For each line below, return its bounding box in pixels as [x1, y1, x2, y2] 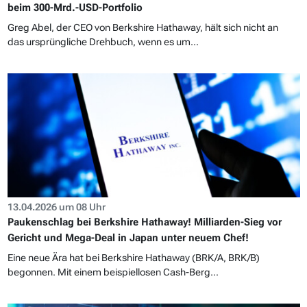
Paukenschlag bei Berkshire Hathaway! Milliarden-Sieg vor [7, 215, 282, 228]
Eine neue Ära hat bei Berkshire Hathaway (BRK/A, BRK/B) [7, 251, 260, 263]
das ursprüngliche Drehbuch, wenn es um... [7, 36, 199, 47]
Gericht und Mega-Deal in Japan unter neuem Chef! [7, 231, 249, 244]
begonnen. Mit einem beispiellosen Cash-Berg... [7, 266, 219, 278]
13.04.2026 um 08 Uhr [7, 201, 106, 212]
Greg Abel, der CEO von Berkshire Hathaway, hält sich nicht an [7, 21, 278, 33]
